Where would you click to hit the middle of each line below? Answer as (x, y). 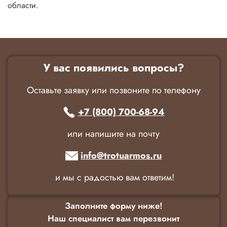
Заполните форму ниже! (113, 205)
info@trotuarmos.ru (121, 155)
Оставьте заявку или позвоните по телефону (113, 90)
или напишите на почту (113, 134)
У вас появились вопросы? (113, 67)
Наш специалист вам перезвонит (113, 218)
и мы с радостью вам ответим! (113, 177)
